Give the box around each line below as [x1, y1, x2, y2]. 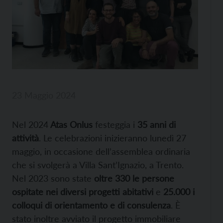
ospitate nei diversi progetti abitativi [12, 186, 153, 197]
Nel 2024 [12, 118, 48, 130]
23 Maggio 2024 [12, 89, 76, 101]
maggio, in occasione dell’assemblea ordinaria [12, 145, 190, 157]
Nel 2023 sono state [12, 172, 94, 184]
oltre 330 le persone [94, 172, 174, 184]
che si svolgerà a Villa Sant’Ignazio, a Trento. [12, 159, 184, 170]
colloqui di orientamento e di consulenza [12, 199, 171, 211]
